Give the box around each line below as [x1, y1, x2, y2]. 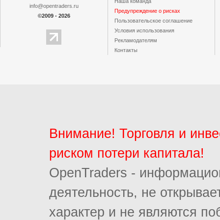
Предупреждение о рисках [114, 8, 181, 14]
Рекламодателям [114, 37, 158, 43]
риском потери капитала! [49, 146, 204, 161]
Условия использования [114, 27, 175, 33]
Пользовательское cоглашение [114, 18, 193, 24]
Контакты [114, 47, 138, 53]
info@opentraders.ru [29, 3, 79, 9]
